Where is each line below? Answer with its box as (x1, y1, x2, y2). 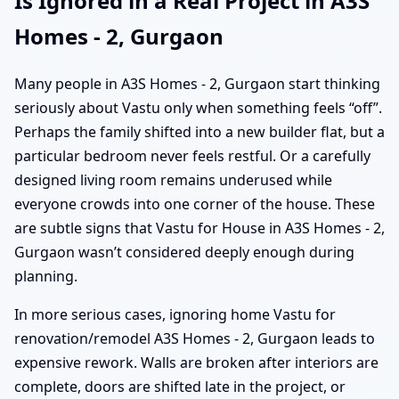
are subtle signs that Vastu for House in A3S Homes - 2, (14, 218, 385, 239)
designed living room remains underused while (14, 170, 332, 191)
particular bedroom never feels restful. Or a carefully (14, 146, 370, 167)
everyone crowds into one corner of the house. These (14, 194, 375, 215)
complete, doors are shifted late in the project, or (14, 377, 346, 397)
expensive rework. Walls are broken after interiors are (14, 353, 379, 373)
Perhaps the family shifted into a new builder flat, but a (14, 122, 385, 142)
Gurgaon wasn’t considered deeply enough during (14, 242, 354, 263)
